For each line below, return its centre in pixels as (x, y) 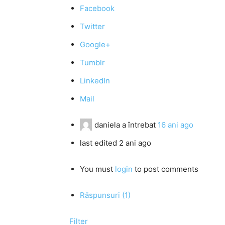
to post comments (165, 169)
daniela (107, 125)
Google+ (95, 44)
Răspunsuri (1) (105, 195)
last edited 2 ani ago (116, 143)
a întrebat (139, 125)
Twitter (92, 26)
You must (97, 169)
